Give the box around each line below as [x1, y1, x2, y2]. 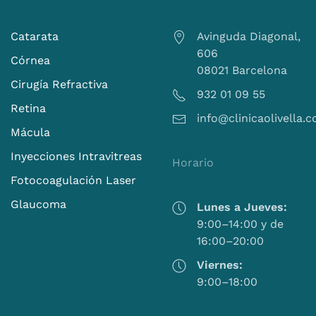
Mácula [11, 126, 50, 140]
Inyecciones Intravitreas [11, 150, 142, 164]
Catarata [11, 30, 59, 44]
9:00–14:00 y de [197, 217, 284, 231]
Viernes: [197, 258, 243, 272]
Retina [11, 102, 46, 116]
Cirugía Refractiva [11, 78, 108, 92]
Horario [172, 156, 214, 170]
